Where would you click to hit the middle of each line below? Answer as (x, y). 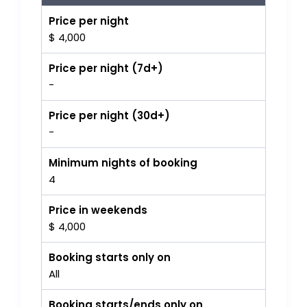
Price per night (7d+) (106, 69)
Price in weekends (98, 210)
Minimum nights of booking (123, 163)
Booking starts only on (110, 258)
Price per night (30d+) (110, 116)
